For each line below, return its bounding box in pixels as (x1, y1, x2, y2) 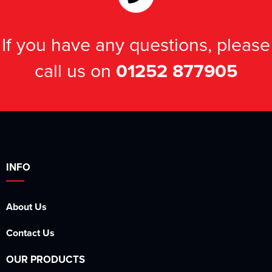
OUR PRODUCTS (6, 252, 85, 267)
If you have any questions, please (2, 31, 270, 57)
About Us (6, 200, 47, 214)
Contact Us (6, 226, 55, 240)
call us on (35, 57, 116, 83)
